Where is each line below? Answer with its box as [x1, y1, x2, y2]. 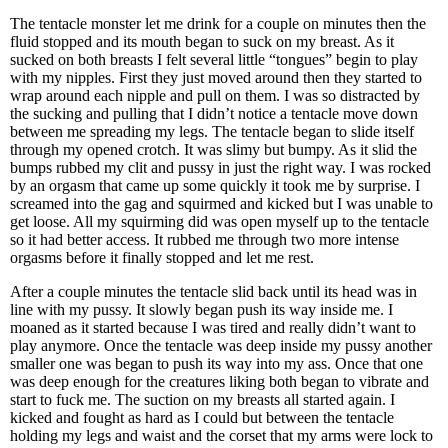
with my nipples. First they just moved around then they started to [10, 69, 422, 86]
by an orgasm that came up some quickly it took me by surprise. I [10, 177, 420, 194]
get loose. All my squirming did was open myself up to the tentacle [10, 213, 429, 230]
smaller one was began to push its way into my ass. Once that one [10, 355, 423, 372]
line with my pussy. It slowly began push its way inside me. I [10, 301, 393, 318]
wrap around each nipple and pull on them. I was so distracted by [10, 87, 420, 104]
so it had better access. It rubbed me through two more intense [10, 231, 399, 248]
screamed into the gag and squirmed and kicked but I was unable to [10, 195, 433, 212]
